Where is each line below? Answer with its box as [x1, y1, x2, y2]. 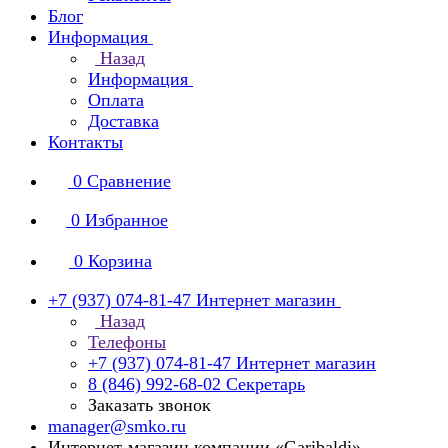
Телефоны [88, 332, 166, 352]
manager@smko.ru [48, 416, 186, 436]
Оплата [88, 90, 144, 110]
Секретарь [226, 374, 305, 394]
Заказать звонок [88, 395, 211, 415]
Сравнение [87, 171, 171, 191]
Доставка [88, 111, 159, 131]
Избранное [85, 210, 168, 230]
